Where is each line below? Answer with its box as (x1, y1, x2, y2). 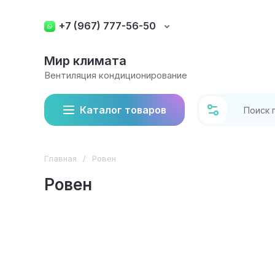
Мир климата (44, 53, 126, 68)
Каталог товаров (80, 104, 166, 116)
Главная (44, 153, 77, 163)
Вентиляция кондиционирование (44, 69, 187, 81)
